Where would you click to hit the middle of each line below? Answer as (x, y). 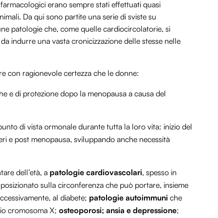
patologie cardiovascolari (96, 172)
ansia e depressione (141, 210)
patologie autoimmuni (128, 197)
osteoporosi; (82, 210)
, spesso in (159, 172)
